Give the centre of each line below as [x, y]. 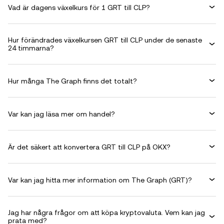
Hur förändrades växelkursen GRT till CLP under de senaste [105, 40]
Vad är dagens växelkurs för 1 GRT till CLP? [79, 7]
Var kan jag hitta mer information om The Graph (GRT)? [100, 180]
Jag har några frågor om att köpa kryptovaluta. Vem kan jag [106, 212]
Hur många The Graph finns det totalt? [72, 81]
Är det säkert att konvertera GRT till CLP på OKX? [89, 147]
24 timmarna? [31, 48]
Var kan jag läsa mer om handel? [61, 114]
